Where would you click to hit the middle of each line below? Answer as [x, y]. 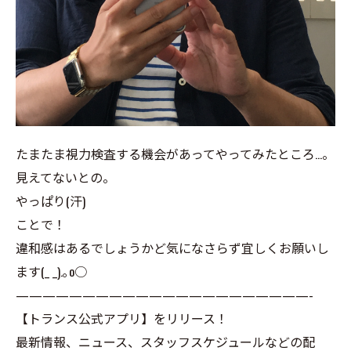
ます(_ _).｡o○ [51, 271]
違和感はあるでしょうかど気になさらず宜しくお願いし [172, 248]
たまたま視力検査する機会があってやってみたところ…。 [175, 154]
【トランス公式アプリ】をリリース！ [122, 318]
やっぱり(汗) [51, 201]
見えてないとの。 [65, 177]
